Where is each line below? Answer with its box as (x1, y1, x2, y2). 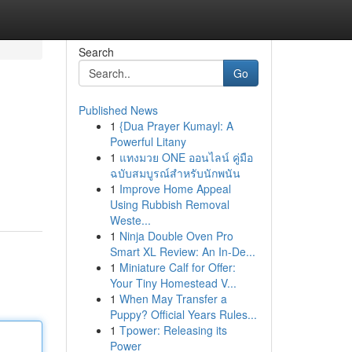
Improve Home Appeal (119, 181, 231, 196)
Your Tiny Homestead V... (109, 275, 236, 291)
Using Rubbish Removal (109, 196, 229, 212)
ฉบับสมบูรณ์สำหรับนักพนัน (109, 165, 240, 181)
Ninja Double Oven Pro (119, 228, 233, 244)
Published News (78, 102, 158, 118)
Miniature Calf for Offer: (119, 259, 236, 275)
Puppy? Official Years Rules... (109, 306, 257, 322)
